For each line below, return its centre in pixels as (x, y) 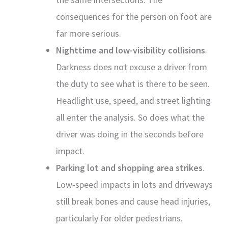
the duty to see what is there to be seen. (133, 83)
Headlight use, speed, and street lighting (133, 100)
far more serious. (89, 33)
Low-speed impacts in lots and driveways (134, 184)
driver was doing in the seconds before (130, 134)
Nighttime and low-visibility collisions (131, 50)
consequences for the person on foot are (134, 16)
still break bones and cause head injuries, (133, 201)
